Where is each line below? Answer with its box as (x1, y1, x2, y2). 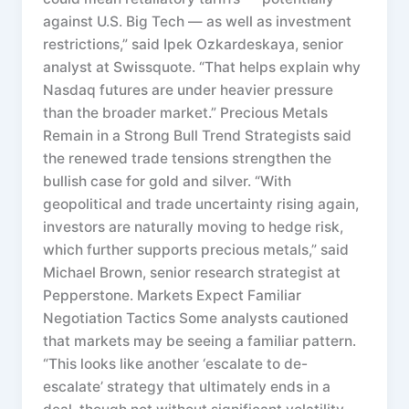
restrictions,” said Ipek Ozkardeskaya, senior (43, 36, 344, 54)
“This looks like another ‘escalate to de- (43, 355, 309, 373)
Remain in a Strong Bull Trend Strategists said (43, 127, 352, 145)
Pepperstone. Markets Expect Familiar (43, 287, 302, 305)
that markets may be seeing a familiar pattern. (43, 332, 357, 351)
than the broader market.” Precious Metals (43, 104, 329, 122)
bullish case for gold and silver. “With (43, 173, 292, 191)
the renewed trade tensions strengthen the (43, 150, 332, 168)
